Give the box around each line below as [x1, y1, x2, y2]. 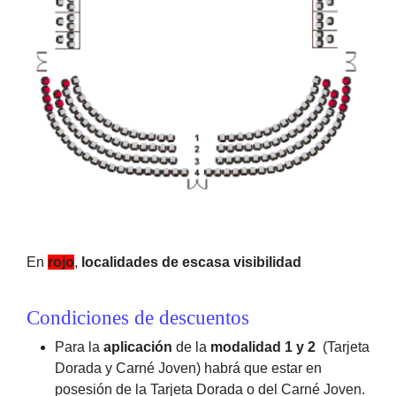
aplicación [103, 339, 172, 354]
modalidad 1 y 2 [210, 339, 316, 354]
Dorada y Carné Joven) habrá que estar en [55, 360, 322, 376]
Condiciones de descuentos [27, 305, 249, 329]
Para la [55, 339, 103, 354]
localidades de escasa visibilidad [81, 254, 301, 270]
